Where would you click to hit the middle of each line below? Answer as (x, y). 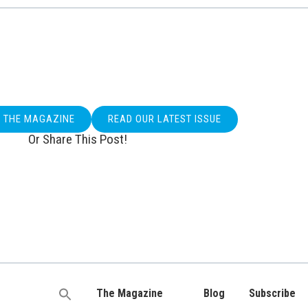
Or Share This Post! (77, 140)
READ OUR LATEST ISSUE (165, 119)
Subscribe (272, 294)
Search (73, 298)
